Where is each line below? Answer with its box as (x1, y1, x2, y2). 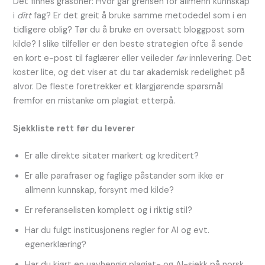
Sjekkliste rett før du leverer (13, 122, 135, 134)
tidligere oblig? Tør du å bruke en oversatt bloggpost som (13, 24, 245, 35)
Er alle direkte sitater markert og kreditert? (25, 150, 199, 161)
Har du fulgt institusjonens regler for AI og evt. (25, 224, 210, 236)
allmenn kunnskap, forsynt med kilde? (25, 184, 174, 196)
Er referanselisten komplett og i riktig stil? (25, 204, 193, 216)
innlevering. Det (187, 52, 252, 64)
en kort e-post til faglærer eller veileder (13, 52, 176, 64)
